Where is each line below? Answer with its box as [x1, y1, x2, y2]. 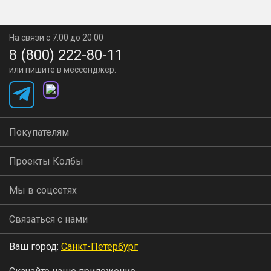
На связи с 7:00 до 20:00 [9, 33, 103, 43]
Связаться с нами [9, 214, 88, 226]
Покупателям [9, 126, 69, 139]
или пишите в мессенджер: [9, 65, 116, 75]
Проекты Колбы [9, 155, 83, 168]
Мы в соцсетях [9, 184, 77, 197]
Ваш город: [9, 241, 61, 253]
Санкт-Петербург [61, 241, 138, 253]
